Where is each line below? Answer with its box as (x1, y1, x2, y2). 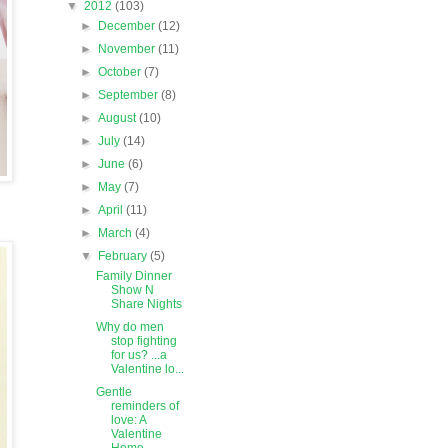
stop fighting (110, 334, 177, 349)
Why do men (95, 320, 164, 335)
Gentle (95, 385, 132, 400)
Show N (110, 283, 154, 298)
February (98, 249, 151, 264)
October (98, 65, 145, 80)
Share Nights (110, 297, 182, 312)
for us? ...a (110, 348, 167, 363)
